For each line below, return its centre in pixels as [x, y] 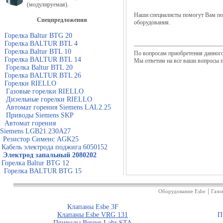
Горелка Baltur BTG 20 [38, 36]
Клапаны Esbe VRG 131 [93, 215]
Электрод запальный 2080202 [50, 155]
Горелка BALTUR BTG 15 [43, 171]
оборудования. [152, 22]
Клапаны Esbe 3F [93, 207]
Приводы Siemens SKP [39, 115]
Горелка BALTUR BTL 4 [41, 44]
